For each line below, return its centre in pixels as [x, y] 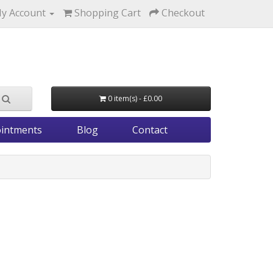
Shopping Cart [108, 13]
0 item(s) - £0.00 [135, 98]
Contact [150, 130]
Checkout [183, 13]
